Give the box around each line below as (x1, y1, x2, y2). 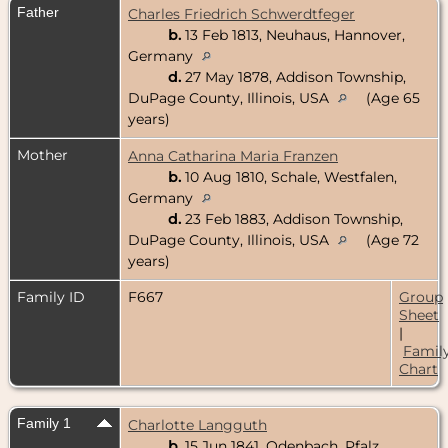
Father (17, 3, 59, 20)
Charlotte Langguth (128, 415, 267, 434)
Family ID (17, 287, 85, 306)
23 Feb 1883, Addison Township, (181, 209, 403, 228)
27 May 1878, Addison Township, (181, 67, 406, 86)
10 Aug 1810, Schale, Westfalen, (181, 167, 397, 186)
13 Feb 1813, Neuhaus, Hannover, (181, 25, 405, 44)
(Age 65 (362, 88, 420, 107)
